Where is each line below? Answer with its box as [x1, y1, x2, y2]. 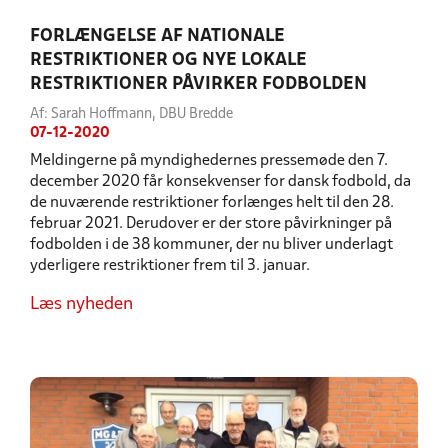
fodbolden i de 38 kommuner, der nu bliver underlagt [30, 238, 393, 252]
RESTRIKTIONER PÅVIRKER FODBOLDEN [30, 76, 367, 93]
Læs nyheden [30, 296, 133, 313]
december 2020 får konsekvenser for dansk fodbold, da [30, 175, 411, 189]
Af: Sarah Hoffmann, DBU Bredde [30, 108, 233, 121]
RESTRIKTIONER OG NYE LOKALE [30, 52, 307, 69]
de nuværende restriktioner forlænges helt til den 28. [30, 196, 394, 210]
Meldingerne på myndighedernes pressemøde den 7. [30, 154, 388, 168]
